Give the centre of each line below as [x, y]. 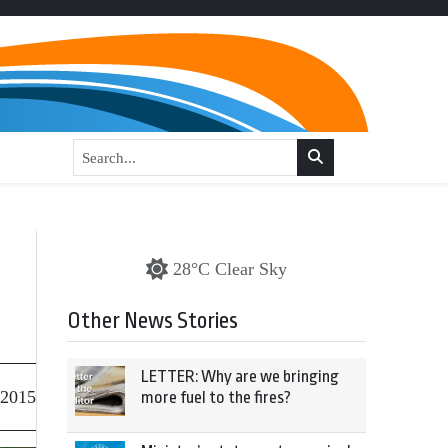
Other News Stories [152, 321]
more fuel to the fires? [216, 397]
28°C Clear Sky [230, 269]
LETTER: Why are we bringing [240, 376]
